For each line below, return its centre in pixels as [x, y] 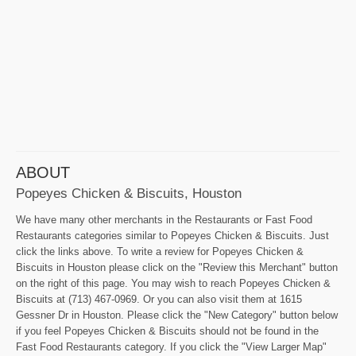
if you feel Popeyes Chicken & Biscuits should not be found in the [167, 331]
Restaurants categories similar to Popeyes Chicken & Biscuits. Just [172, 236]
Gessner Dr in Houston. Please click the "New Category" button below [177, 315]
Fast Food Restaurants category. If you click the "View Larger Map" [171, 347]
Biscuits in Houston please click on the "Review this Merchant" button [177, 268]
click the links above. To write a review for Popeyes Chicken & [160, 252]
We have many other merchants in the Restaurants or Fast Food [164, 220]
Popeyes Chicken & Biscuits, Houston [129, 193]
